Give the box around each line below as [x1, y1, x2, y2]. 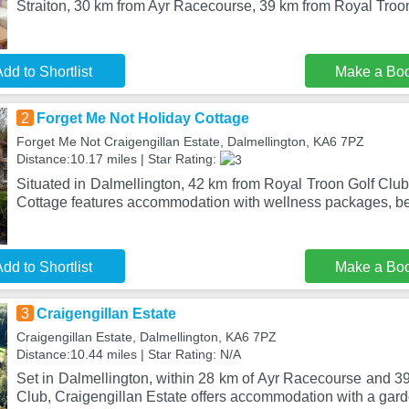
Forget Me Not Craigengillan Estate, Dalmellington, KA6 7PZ [16, 134, 364, 149]
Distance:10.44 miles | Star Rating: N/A [16, 347, 241, 362]
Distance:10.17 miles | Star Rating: [16, 152, 220, 166]
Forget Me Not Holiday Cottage [36, 110, 249, 126]
